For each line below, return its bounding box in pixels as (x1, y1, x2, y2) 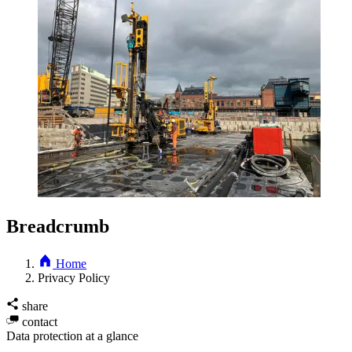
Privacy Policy (38, 270, 110, 284)
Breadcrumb (6, 215, 109, 236)
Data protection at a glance (6, 328, 138, 343)
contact (22, 314, 57, 328)
